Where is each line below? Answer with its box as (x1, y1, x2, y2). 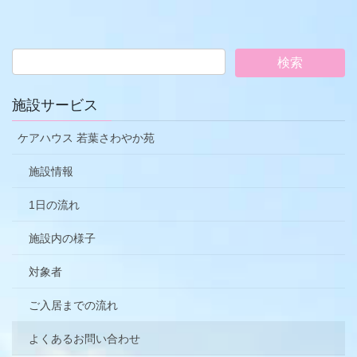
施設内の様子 (29, 231, 96, 245)
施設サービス (12, 96, 98, 113)
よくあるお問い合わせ (29, 331, 140, 345)
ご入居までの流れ (29, 298, 118, 312)
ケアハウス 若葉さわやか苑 (18, 131, 155, 144)
